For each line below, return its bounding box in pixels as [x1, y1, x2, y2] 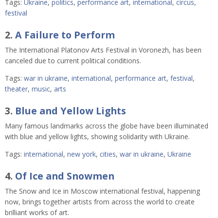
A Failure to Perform [15, 28, 115, 42]
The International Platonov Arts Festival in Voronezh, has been [5, 45, 201, 54]
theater [5, 84, 28, 93]
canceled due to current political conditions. [5, 55, 141, 65]
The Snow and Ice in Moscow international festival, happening [5, 186, 200, 196]
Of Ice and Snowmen [15, 169, 114, 183]
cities [100, 149, 116, 159]
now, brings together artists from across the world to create [5, 197, 195, 207]
